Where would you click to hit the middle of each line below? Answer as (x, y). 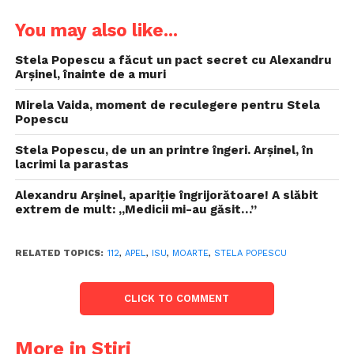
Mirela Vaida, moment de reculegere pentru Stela (167, 105)
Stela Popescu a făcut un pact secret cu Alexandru (173, 60)
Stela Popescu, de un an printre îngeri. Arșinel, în (164, 150)
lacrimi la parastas (72, 164)
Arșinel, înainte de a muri (90, 74)
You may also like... (96, 30)
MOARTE (190, 253)
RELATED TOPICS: (59, 253)
